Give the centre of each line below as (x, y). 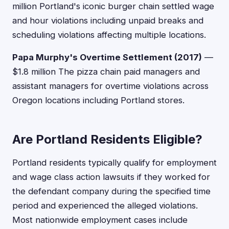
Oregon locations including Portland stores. (98, 100)
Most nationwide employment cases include (100, 220)
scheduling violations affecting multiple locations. (109, 35)
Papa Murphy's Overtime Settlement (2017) (107, 57)
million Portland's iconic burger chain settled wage (113, 6)
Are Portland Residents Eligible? (107, 139)
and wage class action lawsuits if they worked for (111, 177)
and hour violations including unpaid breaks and (108, 20)
